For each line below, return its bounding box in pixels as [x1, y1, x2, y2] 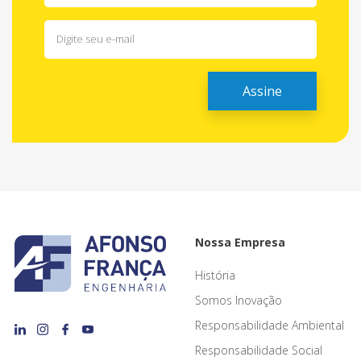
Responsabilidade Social [195, 342, 322, 358]
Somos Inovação [195, 292, 282, 308]
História [195, 267, 235, 283]
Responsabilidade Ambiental [195, 317, 344, 333]
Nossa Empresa [195, 234, 285, 250]
